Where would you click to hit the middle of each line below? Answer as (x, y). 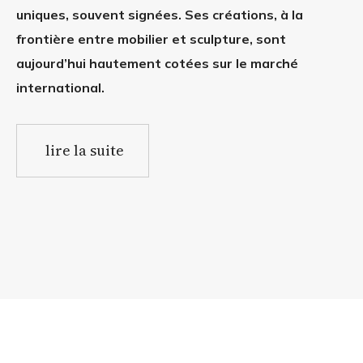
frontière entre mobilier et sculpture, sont (151, 39)
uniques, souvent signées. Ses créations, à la (160, 15)
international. (60, 88)
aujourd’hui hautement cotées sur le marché (157, 64)
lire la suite (85, 151)
